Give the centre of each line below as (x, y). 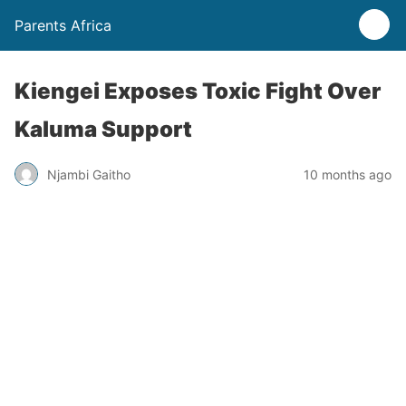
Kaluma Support (103, 129)
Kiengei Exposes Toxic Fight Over (198, 91)
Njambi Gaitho (89, 174)
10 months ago (348, 174)
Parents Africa (63, 25)
